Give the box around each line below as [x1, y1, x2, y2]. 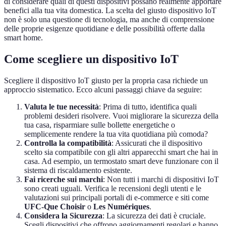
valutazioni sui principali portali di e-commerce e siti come [24, 193, 209, 202]
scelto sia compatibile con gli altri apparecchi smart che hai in [24, 148, 218, 157]
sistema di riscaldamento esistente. [24, 166, 132, 175]
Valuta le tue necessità [24, 102, 99, 111]
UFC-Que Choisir [24, 202, 85, 211]
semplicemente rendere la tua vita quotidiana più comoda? [24, 130, 208, 139]
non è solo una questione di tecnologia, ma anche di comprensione [4, 15, 214, 24]
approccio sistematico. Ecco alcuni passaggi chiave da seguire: [4, 85, 202, 94]
